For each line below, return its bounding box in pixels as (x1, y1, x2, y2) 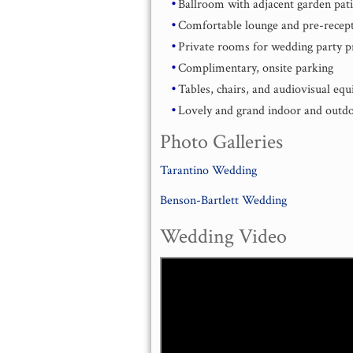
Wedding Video (160, 223, 288, 250)
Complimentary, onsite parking (178, 59, 334, 76)
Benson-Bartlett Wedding (160, 191, 288, 209)
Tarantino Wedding (160, 162, 258, 179)
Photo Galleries (160, 128, 284, 155)
